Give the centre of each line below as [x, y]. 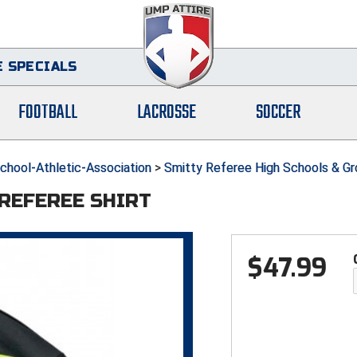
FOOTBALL [48, 113]
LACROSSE [167, 113]
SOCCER [278, 113]
